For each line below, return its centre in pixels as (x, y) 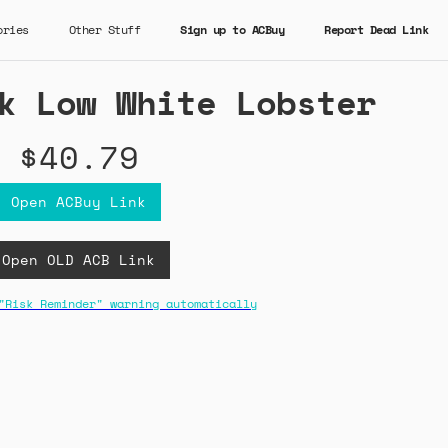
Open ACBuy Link (78, 201)
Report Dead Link (376, 29)
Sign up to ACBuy (232, 29)
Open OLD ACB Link (78, 259)
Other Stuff (104, 29)
